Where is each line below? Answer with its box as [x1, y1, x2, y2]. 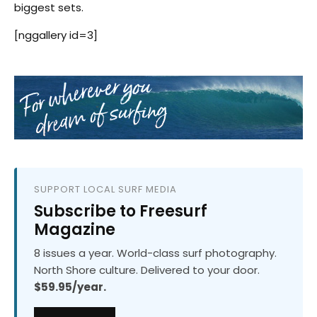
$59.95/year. [34, 279, 106, 295]
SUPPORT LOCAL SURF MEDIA [34, 183, 177, 197]
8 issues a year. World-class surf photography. [34, 246, 277, 261]
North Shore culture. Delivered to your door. [34, 263, 260, 278]
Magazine [34, 219, 115, 241]
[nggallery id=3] [14, 28, 98, 43]
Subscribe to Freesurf [34, 200, 207, 223]
